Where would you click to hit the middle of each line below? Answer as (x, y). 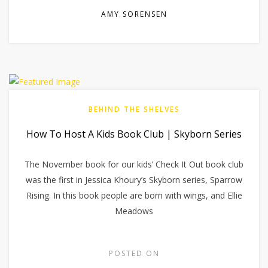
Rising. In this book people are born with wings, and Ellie (134, 195)
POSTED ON (134, 253)
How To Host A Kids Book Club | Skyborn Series (134, 134)
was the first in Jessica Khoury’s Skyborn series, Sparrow (134, 179)
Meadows (134, 211)
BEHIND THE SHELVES (134, 109)
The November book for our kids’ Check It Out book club (134, 164)
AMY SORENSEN (134, 14)
